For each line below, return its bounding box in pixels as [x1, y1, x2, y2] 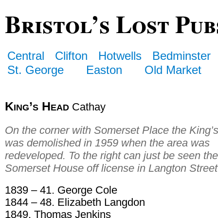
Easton [86, 63, 123, 76]
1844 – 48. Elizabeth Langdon [5, 196, 145, 208]
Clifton [55, 49, 88, 62]
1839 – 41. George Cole [5, 183, 117, 196]
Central [7, 49, 44, 62]
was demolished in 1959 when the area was [5, 137, 210, 149]
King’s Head [5, 99, 69, 113]
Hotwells [98, 49, 142, 62]
